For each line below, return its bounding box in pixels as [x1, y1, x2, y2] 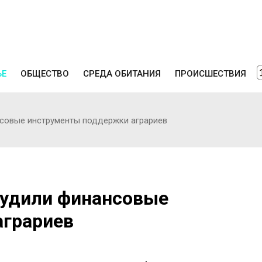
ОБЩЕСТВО [20, 68, 69, 79]
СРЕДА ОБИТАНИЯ [83, 68, 161, 79]
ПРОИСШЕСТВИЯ [175, 68, 246, 79]
